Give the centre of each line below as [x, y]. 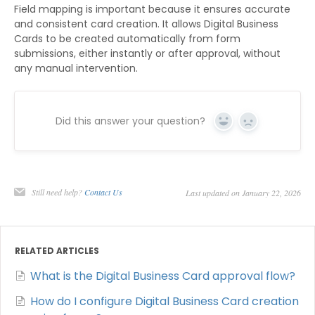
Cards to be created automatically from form [127, 38]
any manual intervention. [76, 68]
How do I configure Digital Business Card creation [165, 301]
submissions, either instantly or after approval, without [147, 53]
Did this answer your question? [130, 121]
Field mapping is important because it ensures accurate [152, 9]
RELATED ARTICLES [57, 250]
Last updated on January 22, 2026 [243, 192]
